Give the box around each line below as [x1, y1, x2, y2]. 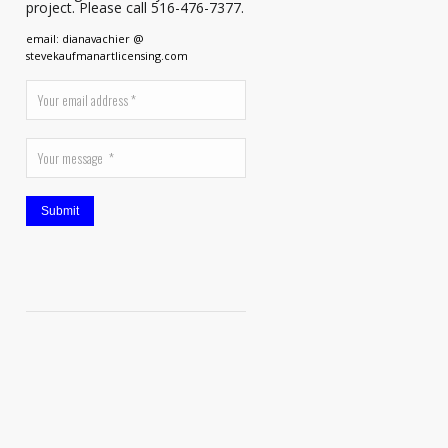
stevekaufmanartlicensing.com [26, 48, 188, 63]
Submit [41, 204, 79, 219]
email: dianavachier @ [26, 31, 144, 46]
